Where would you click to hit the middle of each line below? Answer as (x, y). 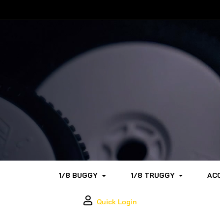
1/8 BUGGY (78, 175)
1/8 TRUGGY (152, 175)
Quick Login (116, 202)
